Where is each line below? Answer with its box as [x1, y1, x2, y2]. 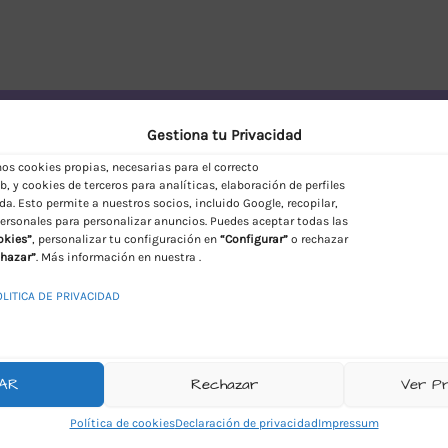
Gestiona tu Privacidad [146, 126, 302, 145]
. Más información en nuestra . [36, 250, 201, 265]
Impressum [317, 416, 379, 431]
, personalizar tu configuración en [32, 232, 220, 247]
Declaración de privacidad [174, 416, 318, 431]
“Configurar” [220, 232, 288, 247]
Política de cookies [69, 416, 175, 431]
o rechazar [288, 232, 348, 247]
